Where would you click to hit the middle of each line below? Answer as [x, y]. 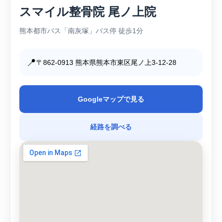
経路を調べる [111, 127]
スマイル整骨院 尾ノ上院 [88, 12]
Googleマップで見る [111, 99]
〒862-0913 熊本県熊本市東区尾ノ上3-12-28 [106, 63]
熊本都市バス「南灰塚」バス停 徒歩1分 [81, 31]
